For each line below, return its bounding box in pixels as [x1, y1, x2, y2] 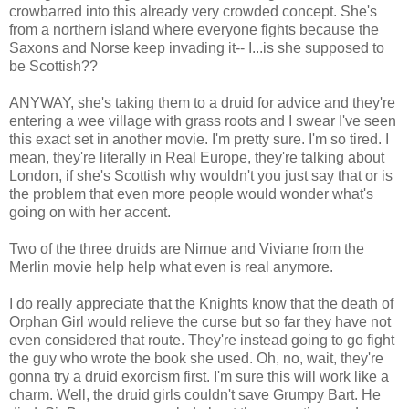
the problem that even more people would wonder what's [9, 185, 373, 202]
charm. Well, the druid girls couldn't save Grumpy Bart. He [9, 386, 381, 403]
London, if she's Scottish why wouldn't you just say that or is [9, 167, 393, 184]
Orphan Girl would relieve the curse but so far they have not [9, 313, 391, 330]
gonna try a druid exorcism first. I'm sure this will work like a [9, 368, 389, 384]
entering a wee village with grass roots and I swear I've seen [9, 112, 396, 129]
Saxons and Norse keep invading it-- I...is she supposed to [9, 39, 384, 56]
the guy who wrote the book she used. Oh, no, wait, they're [9, 350, 383, 366]
